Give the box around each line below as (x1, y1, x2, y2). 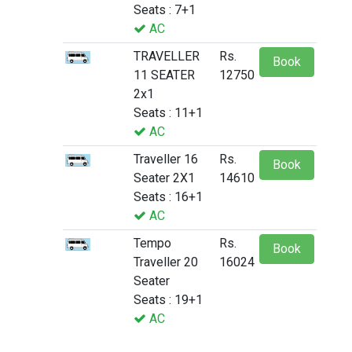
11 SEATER (134, 68, 195, 83)
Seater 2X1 (134, 170, 195, 186)
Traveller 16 (134, 152, 198, 167)
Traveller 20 (134, 255, 198, 270)
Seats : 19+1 (134, 292, 203, 308)
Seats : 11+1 (134, 105, 203, 121)
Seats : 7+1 (134, 2, 196, 18)
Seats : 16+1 (134, 189, 203, 205)
